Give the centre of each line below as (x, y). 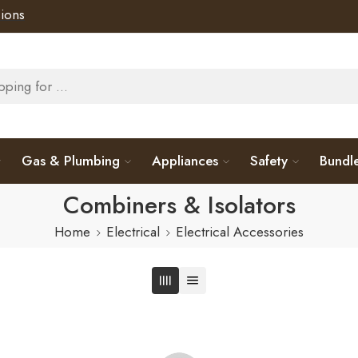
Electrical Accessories (240, 232)
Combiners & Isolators (179, 205)
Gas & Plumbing (71, 161)
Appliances (185, 161)
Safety (269, 161)
